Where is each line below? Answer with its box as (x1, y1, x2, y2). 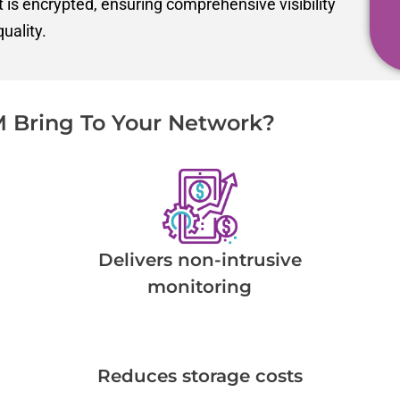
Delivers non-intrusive (97, 248, 302, 271)
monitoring (147, 275, 253, 297)
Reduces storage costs (96, 364, 303, 387)
